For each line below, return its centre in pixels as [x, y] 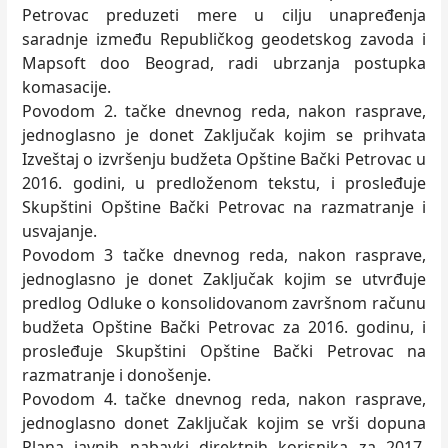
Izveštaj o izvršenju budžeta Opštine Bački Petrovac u [224, 159]
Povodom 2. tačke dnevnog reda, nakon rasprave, [224, 111]
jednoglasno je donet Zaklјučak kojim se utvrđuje [224, 279]
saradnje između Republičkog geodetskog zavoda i [224, 39]
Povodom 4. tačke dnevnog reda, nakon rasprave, [224, 399]
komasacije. [66, 87]
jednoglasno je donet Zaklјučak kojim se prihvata [224, 135]
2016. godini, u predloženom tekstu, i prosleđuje [224, 183]
